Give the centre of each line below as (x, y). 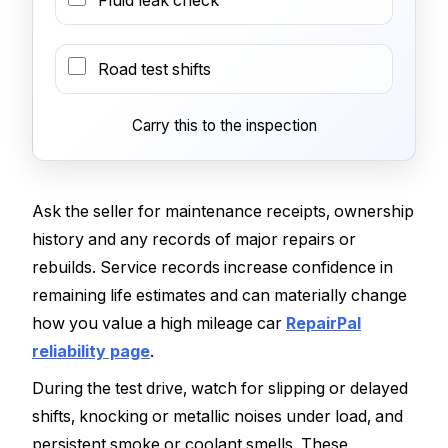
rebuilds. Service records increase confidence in (212, 266)
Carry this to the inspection (224, 125)
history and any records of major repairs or (194, 238)
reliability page (91, 350)
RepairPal (323, 322)
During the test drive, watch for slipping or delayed (220, 388)
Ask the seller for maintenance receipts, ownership (223, 210)
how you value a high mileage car (159, 322)
